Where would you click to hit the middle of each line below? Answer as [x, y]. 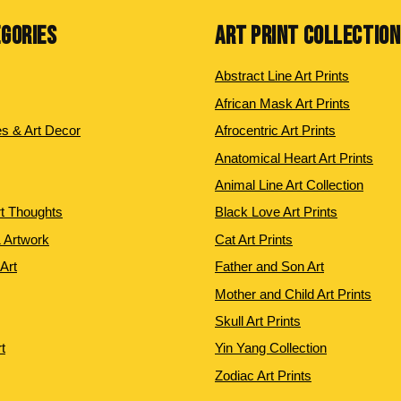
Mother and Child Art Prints [293, 294]
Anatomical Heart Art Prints [294, 158]
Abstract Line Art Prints [282, 76]
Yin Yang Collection [271, 348]
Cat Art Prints [254, 239]
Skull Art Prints [258, 320]
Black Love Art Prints [276, 212]
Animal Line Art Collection [289, 184]
